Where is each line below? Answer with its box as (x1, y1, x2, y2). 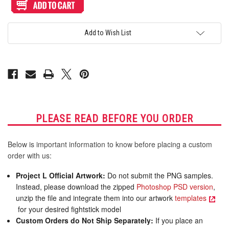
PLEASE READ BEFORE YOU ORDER (36, 112, 193, 125)
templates (175, 193, 207, 203)
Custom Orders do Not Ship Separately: (16, 215, 154, 226)
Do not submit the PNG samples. (105, 170, 214, 181)
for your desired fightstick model (16, 204, 122, 215)
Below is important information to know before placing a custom (8, 139, 212, 150)
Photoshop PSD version (136, 181, 214, 192)
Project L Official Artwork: (16, 170, 106, 181)
